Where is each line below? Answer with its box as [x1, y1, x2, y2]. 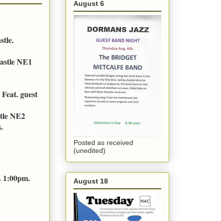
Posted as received [74, 139, 133, 147]
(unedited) [74, 147, 106, 155]
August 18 [74, 177, 108, 185]
